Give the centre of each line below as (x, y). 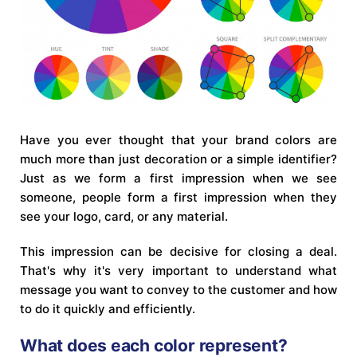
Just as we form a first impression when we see (178, 178)
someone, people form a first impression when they (178, 197)
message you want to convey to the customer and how (178, 289)
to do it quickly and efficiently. (108, 308)
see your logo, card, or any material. (124, 216)
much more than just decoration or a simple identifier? (178, 159)
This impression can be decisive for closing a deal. (178, 251)
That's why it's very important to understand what (178, 270)
